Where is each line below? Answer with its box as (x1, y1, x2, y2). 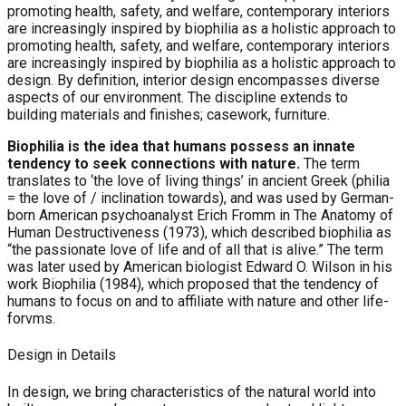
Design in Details (7, 346, 116, 364)
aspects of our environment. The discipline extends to (7, 89, 348, 107)
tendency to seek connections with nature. (7, 155, 300, 173)
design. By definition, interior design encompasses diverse (7, 72, 380, 90)
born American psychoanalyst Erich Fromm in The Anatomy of (7, 207, 393, 225)
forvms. (7, 310, 55, 328)
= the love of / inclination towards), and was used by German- (7, 189, 394, 208)
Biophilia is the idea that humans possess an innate (7, 138, 355, 156)
